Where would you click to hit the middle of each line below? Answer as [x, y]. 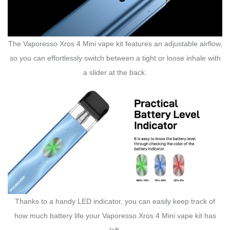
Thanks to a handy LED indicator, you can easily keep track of [115, 201]
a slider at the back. [115, 72]
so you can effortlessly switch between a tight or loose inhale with [115, 58]
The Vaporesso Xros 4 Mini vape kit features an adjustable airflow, [115, 43]
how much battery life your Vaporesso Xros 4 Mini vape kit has [115, 215]
